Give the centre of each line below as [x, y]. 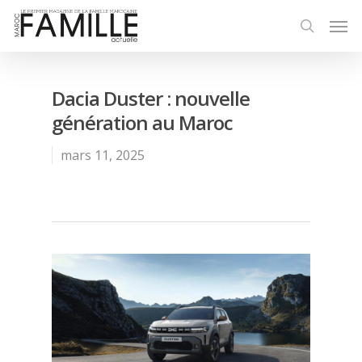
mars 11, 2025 [103, 155]
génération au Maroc [142, 122]
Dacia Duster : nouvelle [151, 98]
